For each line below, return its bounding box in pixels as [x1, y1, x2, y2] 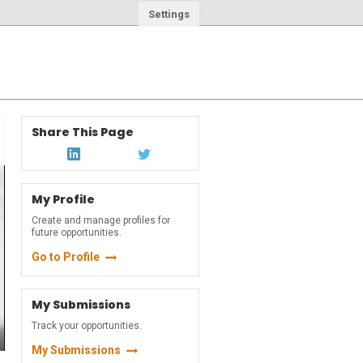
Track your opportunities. [32, 320, 142, 331]
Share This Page [32, 124, 134, 140]
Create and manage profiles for [32, 215, 170, 226]
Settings [148, 8, 190, 20]
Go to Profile [32, 250, 100, 263]
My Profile [32, 191, 95, 207]
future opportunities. [32, 227, 122, 238]
